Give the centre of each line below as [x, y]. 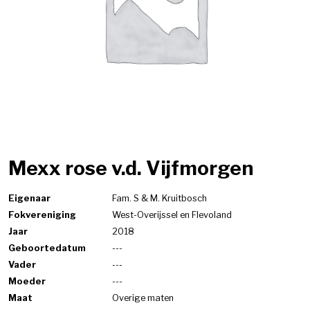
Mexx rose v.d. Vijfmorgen [131, 168]
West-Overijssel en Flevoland [172, 215]
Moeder [27, 281]
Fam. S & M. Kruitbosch [159, 198]
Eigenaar [29, 198]
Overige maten [143, 298]
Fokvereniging [42, 215]
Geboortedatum [47, 248]
